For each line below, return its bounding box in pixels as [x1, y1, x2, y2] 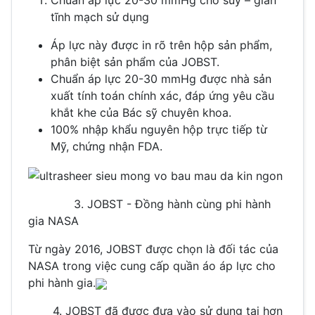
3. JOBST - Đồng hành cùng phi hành [28, 197, 271, 212]
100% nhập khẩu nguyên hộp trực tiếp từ [51, 122, 267, 137]
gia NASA [28, 214, 79, 229]
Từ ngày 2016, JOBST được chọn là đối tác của [28, 242, 278, 257]
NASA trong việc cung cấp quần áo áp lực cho [28, 259, 276, 274]
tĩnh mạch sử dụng [51, 10, 149, 25]
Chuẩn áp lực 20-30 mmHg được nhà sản [51, 72, 271, 86]
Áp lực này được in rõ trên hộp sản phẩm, [51, 38, 272, 53]
